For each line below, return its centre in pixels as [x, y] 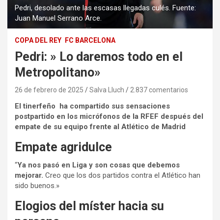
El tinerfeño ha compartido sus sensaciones [92, 106]
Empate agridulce [63, 147]
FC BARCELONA [90, 41]
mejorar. [29, 176]
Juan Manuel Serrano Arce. [58, 18]
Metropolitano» [58, 73]
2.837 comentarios [159, 90]
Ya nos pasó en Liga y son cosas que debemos [98, 165]
